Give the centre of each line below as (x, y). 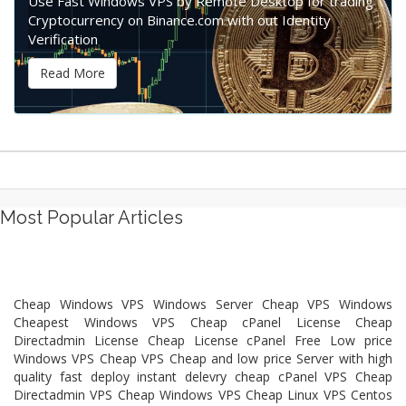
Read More (72, 73)
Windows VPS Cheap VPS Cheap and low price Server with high (203, 359)
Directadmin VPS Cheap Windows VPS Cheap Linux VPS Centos (203, 395)
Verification (63, 39)
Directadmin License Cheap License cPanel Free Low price (203, 341)
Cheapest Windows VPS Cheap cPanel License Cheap (203, 323)
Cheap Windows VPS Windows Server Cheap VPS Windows (203, 304)
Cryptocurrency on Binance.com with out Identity (179, 20)
